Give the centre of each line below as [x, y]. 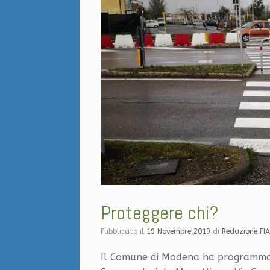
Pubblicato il [125, 231]
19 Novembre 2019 [178, 231]
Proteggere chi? [160, 212]
